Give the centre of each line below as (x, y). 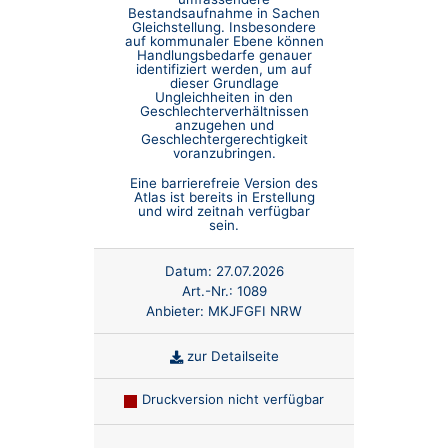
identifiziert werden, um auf (224, 69)
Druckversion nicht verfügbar (232, 399)
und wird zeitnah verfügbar (224, 211)
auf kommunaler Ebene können (224, 41)
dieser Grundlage (224, 83)
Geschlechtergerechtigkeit (224, 139)
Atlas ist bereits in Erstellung (224, 197)
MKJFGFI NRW (255, 310)
